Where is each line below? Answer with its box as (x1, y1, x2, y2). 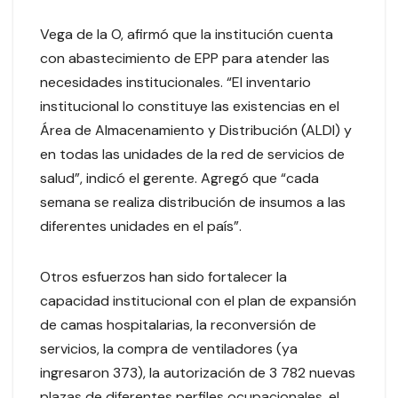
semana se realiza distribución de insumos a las (40, 193, 346, 212)
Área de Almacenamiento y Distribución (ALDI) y (40, 121, 352, 140)
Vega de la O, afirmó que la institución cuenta (40, 25, 333, 44)
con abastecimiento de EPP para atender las (40, 49, 330, 68)
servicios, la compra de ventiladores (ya (40, 339, 298, 359)
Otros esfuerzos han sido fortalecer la (40, 267, 287, 287)
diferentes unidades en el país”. (40, 217, 242, 236)
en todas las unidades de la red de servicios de (40, 145, 345, 164)
